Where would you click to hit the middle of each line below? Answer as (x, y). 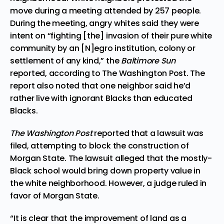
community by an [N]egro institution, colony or (103, 48)
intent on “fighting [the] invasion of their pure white (111, 35)
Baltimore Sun (148, 60)
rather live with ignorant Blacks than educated (101, 98)
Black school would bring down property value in (105, 170)
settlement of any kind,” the (66, 60)
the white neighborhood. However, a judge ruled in (108, 183)
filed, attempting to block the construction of (99, 145)
